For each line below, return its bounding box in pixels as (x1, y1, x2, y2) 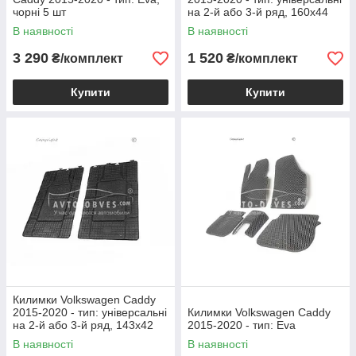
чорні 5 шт (13, 6, 66, 18)
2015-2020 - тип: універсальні (13, 306, 167, 319)
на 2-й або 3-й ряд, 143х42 (13, 319, 153, 331)
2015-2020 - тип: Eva (188, 319, 296, 331)
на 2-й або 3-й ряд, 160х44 (188, 6, 328, 18)
